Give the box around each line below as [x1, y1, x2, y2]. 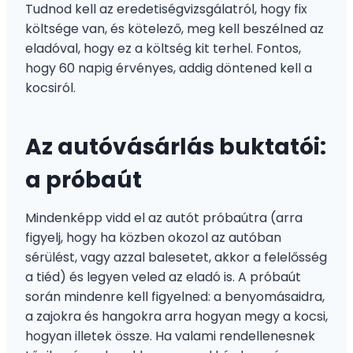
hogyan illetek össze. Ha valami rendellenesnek [25, 326, 315, 345]
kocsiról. [25, 78, 76, 97]
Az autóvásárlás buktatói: [25, 131, 326, 162]
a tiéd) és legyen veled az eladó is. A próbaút [25, 267, 301, 286]
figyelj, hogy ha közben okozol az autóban [25, 228, 281, 247]
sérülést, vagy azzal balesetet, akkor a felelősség [25, 247, 327, 266]
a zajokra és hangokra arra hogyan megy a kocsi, [25, 307, 328, 325]
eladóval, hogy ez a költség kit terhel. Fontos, [25, 39, 301, 58]
